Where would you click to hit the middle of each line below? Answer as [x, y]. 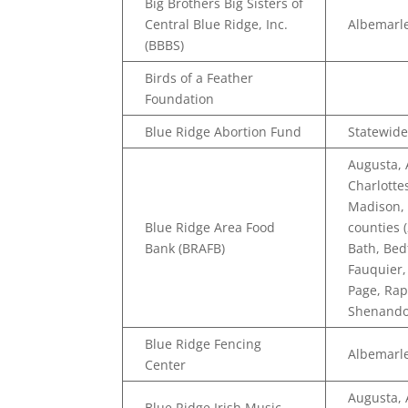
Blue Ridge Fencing [204, 344]
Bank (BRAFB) [185, 248]
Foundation [180, 99]
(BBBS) [165, 45]
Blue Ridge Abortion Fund [224, 132]
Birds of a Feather [199, 78]
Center [166, 365]
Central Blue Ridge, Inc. [217, 24]
